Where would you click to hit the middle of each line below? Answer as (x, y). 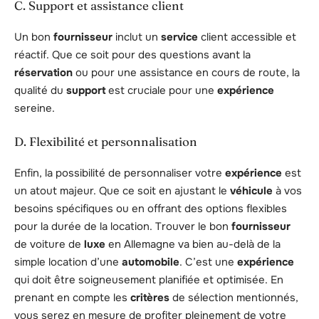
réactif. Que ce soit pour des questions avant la (132, 55)
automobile (151, 262)
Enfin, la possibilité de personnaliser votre (120, 173)
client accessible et (247, 37)
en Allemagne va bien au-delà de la (193, 245)
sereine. (35, 109)
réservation (43, 73)
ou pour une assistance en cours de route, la (186, 73)
